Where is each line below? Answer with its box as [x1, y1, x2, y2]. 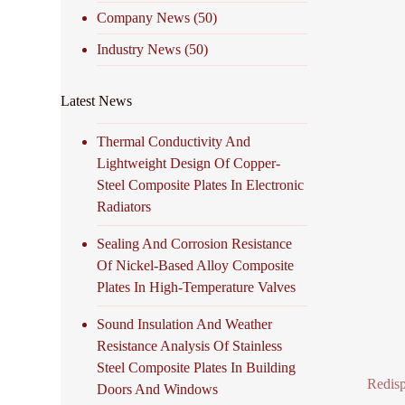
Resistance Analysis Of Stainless [97, 337, 283, 353]
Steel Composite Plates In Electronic [97, 176, 305, 193]
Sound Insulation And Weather [97, 316, 273, 332]
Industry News [97, 41, 182, 57]
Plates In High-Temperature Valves [97, 278, 297, 295]
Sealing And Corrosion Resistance [97, 235, 293, 251]
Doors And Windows [97, 381, 219, 397]
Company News [97, 9, 191, 25]
